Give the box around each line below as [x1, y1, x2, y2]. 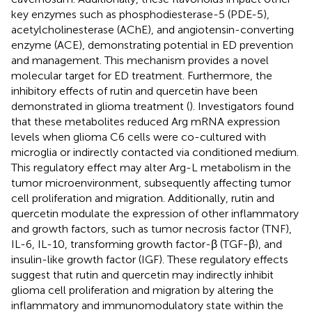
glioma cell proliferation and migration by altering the [11, 283, 274, 297]
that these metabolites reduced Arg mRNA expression [11, 115, 280, 129]
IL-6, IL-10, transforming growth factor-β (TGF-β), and [11, 237, 282, 251]
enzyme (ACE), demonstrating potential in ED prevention [11, 38, 293, 52]
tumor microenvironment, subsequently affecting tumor [11, 176, 291, 190]
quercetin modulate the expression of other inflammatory [11, 207, 299, 221]
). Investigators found [189, 100, 294, 114]
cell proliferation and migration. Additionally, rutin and [11, 192, 274, 205]
